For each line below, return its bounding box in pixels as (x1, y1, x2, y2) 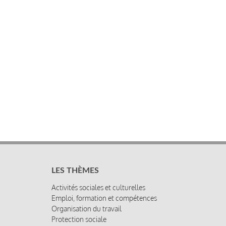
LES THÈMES (51, 166, 99, 175)
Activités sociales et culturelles (51, 183, 145, 192)
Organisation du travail (51, 204, 122, 213)
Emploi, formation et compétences (51, 193, 157, 202)
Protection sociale (51, 214, 106, 223)
